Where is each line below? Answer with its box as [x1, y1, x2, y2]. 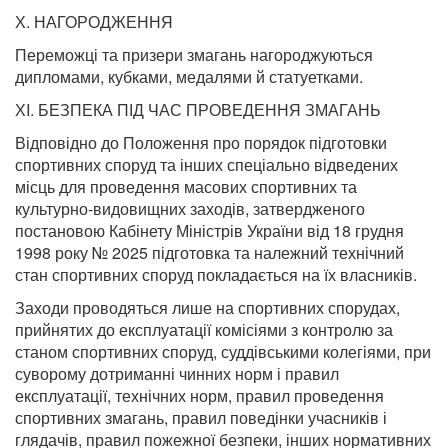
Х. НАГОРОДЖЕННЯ [15, 10, 173, 33]
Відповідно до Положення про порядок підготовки [15, 131, 387, 154]
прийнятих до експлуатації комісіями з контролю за [15, 318, 393, 341]
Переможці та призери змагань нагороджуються [15, 43, 373, 66]
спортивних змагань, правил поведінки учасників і [15, 406, 387, 429]
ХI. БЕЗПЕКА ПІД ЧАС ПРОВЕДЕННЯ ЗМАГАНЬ [15, 98, 381, 121]
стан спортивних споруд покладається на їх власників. [15, 263, 417, 286]
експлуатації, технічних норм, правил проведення [15, 384, 384, 407]
